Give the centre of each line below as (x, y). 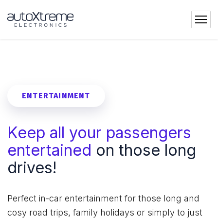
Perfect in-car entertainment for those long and (103, 198)
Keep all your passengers (99, 133)
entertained (52, 150)
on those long (146, 150)
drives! (32, 168)
